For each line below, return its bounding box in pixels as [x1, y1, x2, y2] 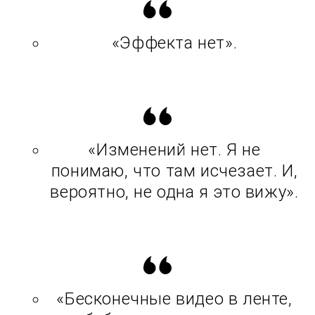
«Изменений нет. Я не [88, 140, 261, 160]
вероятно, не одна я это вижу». [50, 182, 299, 202]
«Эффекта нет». [111, 33, 238, 53]
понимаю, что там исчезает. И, [51, 161, 298, 181]
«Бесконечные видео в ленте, [56, 289, 292, 309]
